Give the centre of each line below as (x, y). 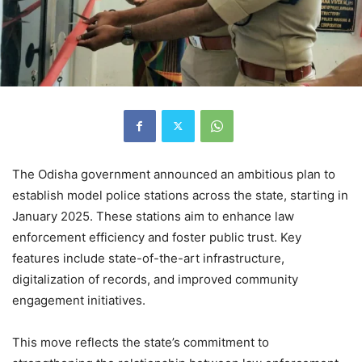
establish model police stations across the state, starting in (180, 195)
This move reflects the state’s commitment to (141, 342)
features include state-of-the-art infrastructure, (148, 258)
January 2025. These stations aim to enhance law (153, 216)
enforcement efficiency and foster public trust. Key (157, 237)
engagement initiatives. (79, 300)
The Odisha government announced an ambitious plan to (174, 174)
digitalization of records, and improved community (155, 279)
